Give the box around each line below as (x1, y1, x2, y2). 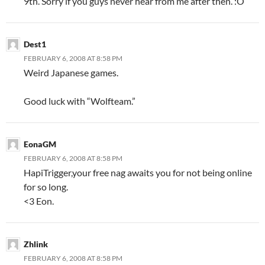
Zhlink (24, 239, 48, 249)
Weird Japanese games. (24, 67, 118, 78)
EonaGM (24, 139, 56, 149)
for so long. (24, 181, 68, 192)
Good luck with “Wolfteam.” (24, 95, 135, 106)
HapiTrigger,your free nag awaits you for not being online (24, 167, 252, 178)
